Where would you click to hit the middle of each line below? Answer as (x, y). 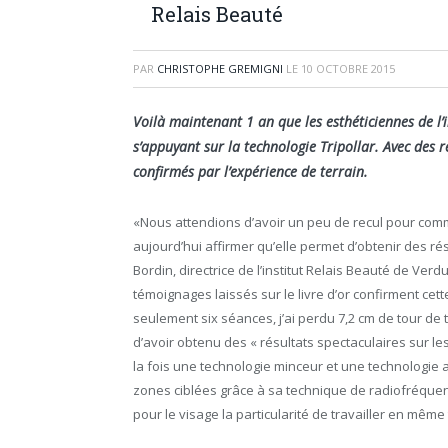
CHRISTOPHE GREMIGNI (220, 68)
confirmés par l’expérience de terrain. (250, 171)
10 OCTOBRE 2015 (348, 68)
